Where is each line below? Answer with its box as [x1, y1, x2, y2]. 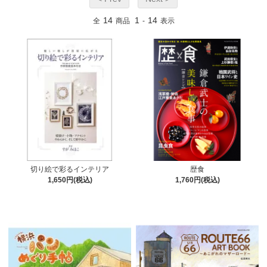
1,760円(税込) [175, 176, 220, 185]
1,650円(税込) [47, 176, 92, 185]
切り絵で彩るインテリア [30, 165, 109, 174]
